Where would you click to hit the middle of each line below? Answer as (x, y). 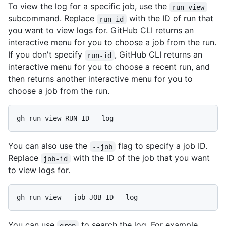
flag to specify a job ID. (162, 146)
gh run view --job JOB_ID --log (77, 197)
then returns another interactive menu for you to (100, 79)
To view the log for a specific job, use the (89, 6)
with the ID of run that (171, 18)
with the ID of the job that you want (141, 158)
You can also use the (49, 146)
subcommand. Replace (52, 18)
